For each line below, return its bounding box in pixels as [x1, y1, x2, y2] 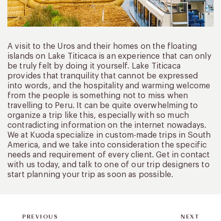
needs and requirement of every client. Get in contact [7, 150, 210, 159]
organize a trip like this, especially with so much [7, 111, 189, 119]
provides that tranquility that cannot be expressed [7, 72, 198, 80]
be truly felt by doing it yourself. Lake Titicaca [7, 62, 181, 70]
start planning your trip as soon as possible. [7, 170, 174, 179]
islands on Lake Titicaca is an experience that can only [7, 52, 211, 60]
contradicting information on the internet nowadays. [7, 121, 207, 129]
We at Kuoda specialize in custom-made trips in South [7, 131, 211, 139]
